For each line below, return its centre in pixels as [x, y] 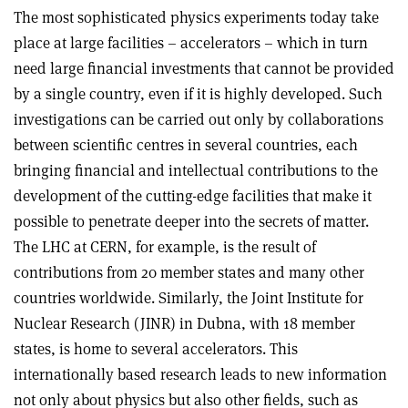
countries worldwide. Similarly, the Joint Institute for [189, 297]
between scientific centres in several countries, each [186, 144]
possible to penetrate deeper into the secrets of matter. [191, 221]
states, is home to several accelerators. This [156, 348]
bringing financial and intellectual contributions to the [196, 170]
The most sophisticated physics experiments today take [196, 17]
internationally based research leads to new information [200, 374]
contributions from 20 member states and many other [189, 272]
